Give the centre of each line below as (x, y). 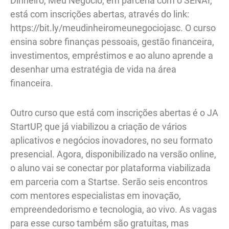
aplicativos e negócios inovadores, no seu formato (111, 141)
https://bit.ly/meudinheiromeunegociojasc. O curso (113, 28)
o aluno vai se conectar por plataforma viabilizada (110, 168)
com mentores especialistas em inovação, (96, 196)
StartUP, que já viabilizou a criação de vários (98, 127)
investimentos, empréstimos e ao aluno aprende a (112, 55)
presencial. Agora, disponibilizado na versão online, (113, 154)
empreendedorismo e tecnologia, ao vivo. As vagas (113, 210)
